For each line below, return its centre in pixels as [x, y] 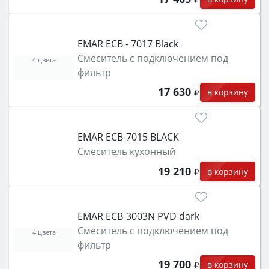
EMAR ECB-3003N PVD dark [138, 216]
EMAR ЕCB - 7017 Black [128, 44]
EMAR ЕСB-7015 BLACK [128, 137]
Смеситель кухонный [126, 152]
